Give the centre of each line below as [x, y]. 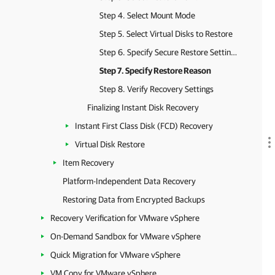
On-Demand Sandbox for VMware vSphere [126, 236]
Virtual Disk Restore [110, 144]
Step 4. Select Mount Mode [147, 15]
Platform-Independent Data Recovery [129, 181]
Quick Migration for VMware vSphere [115, 255]
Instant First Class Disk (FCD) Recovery [144, 126]
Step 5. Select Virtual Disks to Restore [166, 34]
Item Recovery [88, 163]
